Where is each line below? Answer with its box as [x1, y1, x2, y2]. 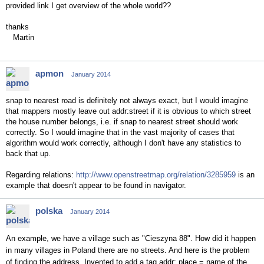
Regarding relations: [6, 170, 76, 179]
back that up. [6, 149, 51, 158]
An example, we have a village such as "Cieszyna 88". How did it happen [6, 234, 256, 243]
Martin [6, 33, 34, 42]
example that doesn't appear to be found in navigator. [6, 181, 189, 190]
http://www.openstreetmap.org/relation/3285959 [76, 170, 236, 179]
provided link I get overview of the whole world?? [6, 1, 171, 10]
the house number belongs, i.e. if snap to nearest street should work [6, 117, 238, 126]
